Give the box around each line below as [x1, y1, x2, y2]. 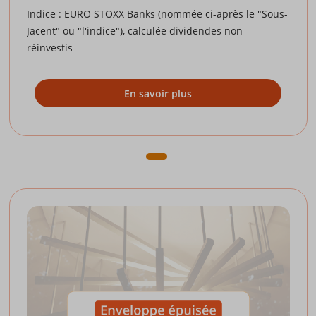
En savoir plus [124, 86, 192, 100]
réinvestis [26, 41, 73, 55]
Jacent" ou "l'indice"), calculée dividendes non [26, 24, 243, 38]
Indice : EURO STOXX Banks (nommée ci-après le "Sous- [26, 7, 288, 21]
